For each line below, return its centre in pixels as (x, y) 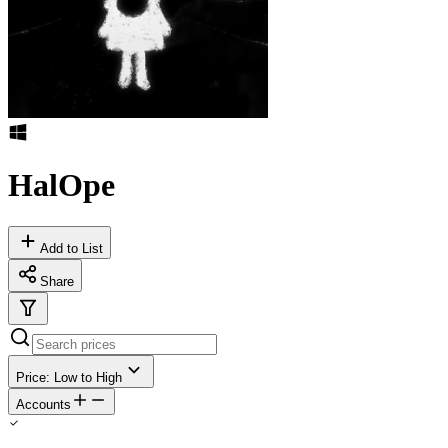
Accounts (43, 404)
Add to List (71, 248)
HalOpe (61, 185)
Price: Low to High (69, 377)
